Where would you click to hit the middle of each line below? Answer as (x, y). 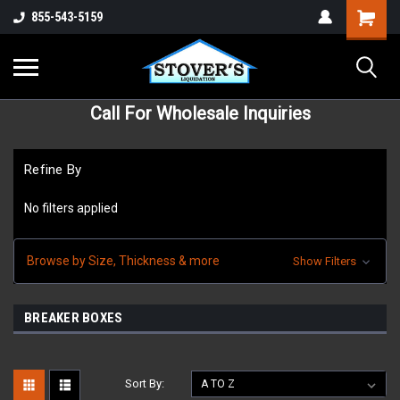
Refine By (53, 170)
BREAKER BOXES (74, 317)
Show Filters (325, 261)
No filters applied (71, 208)
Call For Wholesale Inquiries (200, 113)
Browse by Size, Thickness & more (123, 260)
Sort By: (145, 383)
